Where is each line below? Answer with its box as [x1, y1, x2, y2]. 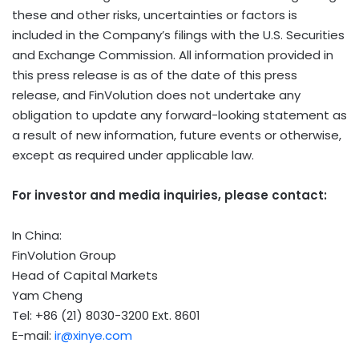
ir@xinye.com [54, 326, 132, 344]
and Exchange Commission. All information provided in [12, 46, 333, 63]
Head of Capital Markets [12, 266, 158, 284]
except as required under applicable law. [12, 146, 254, 163]
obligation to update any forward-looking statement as [12, 106, 347, 123]
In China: [12, 226, 62, 244]
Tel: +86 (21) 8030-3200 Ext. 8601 [12, 306, 200, 324]
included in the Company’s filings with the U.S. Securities [12, 26, 345, 43]
